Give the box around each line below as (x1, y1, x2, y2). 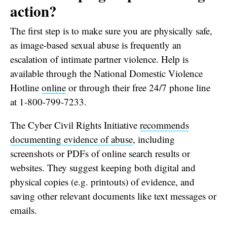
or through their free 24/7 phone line (66, 81, 210, 94)
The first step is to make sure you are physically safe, (10, 24, 212, 37)
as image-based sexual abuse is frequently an (10, 38, 181, 51)
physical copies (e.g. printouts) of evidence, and (10, 175, 195, 188)
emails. (10, 203, 37, 216)
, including (133, 132, 175, 145)
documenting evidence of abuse (10, 132, 133, 145)
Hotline (10, 81, 42, 94)
